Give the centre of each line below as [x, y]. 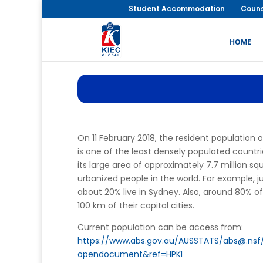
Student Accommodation [177, 9]
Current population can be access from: [160, 227]
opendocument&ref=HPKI [130, 254]
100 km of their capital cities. [136, 205]
